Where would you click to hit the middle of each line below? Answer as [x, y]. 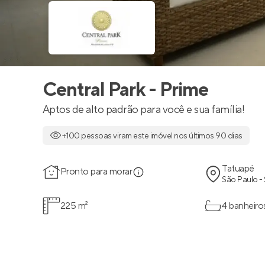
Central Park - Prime [125, 90]
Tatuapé [238, 169]
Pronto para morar [96, 172]
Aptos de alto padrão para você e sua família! [144, 110]
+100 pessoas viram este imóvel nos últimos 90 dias [152, 136]
